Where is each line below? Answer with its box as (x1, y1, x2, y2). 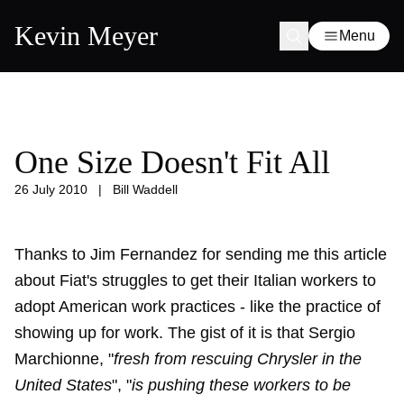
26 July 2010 (14, 182, 87, 197)
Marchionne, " (14, 350, 114, 368)
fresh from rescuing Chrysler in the (114, 350, 362, 368)
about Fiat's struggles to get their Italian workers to (14, 271, 376, 289)
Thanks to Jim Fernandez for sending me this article (14, 245, 387, 263)
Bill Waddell (113, 182, 178, 197)
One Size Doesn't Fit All (14, 144, 330, 180)
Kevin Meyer (14, 21, 158, 50)
